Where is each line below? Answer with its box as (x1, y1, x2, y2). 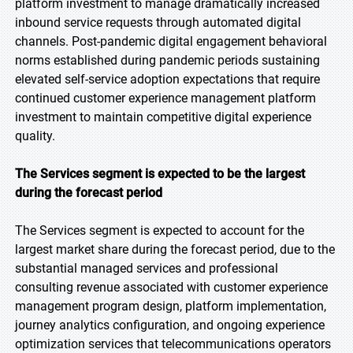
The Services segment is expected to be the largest (15, 166, 305, 181)
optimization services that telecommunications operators (15, 336, 331, 351)
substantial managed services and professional (15, 261, 278, 276)
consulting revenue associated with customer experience (15, 280, 328, 295)
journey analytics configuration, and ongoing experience (15, 318, 325, 333)
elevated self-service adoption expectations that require (15, 72, 320, 87)
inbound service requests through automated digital (15, 15, 301, 30)
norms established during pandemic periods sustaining (15, 53, 320, 68)
